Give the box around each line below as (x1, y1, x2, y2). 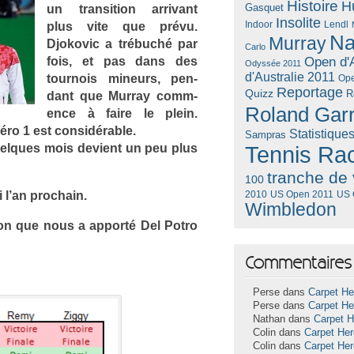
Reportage (277, 84, 344, 100)
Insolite (276, 14, 322, 31)
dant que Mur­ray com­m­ (47, 88, 198, 103)
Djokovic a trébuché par (47, 36, 198, 51)
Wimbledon (245, 199, 337, 220)
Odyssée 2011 (245, 58, 302, 68)
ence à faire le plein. (47, 106, 198, 120)
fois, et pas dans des (47, 54, 198, 68)
